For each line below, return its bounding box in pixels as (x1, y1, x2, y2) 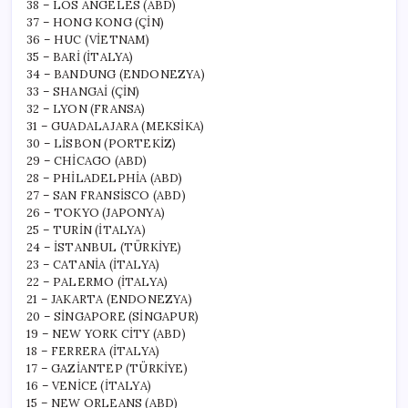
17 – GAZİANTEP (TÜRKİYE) (26, 360, 188, 376)
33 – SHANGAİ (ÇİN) (26, 83, 140, 99)
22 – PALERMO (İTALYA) (26, 273, 168, 290)
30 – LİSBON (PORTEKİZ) (26, 135, 177, 151)
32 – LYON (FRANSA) (26, 100, 146, 117)
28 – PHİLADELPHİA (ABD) (26, 169, 183, 186)
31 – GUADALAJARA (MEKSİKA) (26, 117, 205, 134)
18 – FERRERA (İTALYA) (26, 342, 160, 359)
